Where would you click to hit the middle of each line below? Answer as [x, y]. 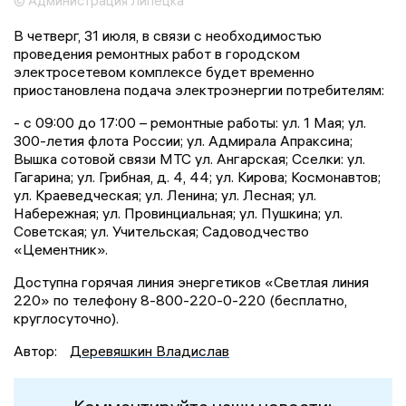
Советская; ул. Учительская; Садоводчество [161, 232]
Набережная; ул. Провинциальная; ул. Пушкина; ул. [178, 213]
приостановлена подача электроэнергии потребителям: [199, 90]
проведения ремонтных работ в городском [157, 54]
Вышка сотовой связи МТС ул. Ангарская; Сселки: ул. [189, 159]
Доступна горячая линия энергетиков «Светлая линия [191, 282]
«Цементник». [61, 250]
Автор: [37, 351]
